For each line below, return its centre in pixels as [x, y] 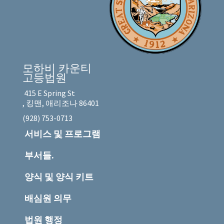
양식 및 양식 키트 [59, 177]
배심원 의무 [48, 198]
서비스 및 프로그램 [62, 134]
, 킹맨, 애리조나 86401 [61, 103]
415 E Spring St [49, 93]
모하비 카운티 [57, 69]
